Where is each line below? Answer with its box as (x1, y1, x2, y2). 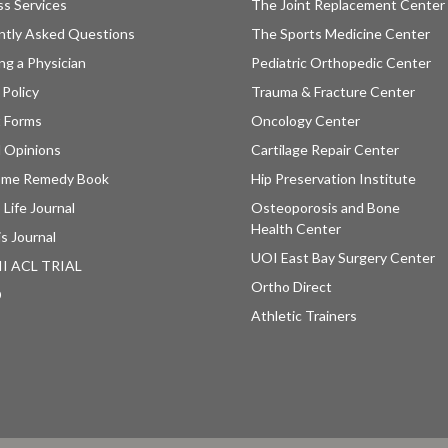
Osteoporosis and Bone (250, 199, 400, 217)
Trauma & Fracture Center (250, 83, 415, 101)
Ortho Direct (250, 278, 332, 296)
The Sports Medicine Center (250, 25, 430, 43)
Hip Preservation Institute (250, 170, 416, 188)
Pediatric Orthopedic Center (250, 54, 431, 72)
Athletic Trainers (250, 307, 357, 325)
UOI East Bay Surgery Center (250, 249, 435, 267)
